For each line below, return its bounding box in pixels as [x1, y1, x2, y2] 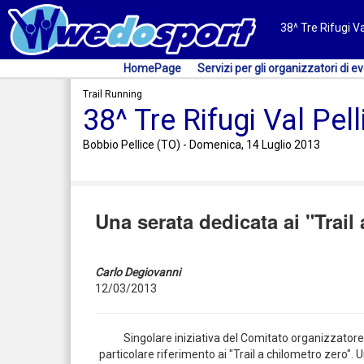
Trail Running [83, 89, 142, 100]
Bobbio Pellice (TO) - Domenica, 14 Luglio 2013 [83, 138, 320, 151]
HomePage [123, 62, 181, 75]
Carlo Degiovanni [95, 266, 180, 279]
